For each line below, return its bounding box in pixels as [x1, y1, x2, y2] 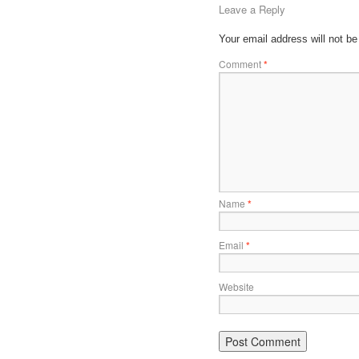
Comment [218, 57, 264, 71]
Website [218, 280, 254, 293]
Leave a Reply [218, 2, 285, 17]
